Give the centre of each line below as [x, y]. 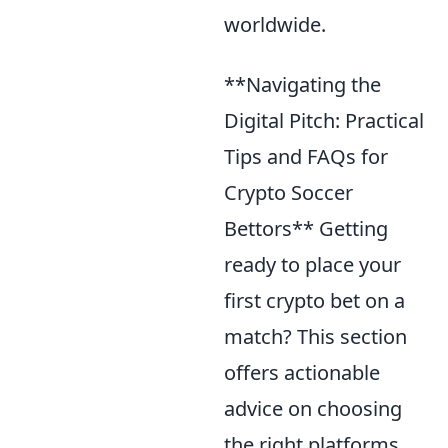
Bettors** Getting [306, 228]
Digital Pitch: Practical [324, 120]
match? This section [315, 336]
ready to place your [312, 264]
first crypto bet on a [314, 300]
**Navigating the [302, 84]
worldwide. [275, 24]
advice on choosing [313, 408]
